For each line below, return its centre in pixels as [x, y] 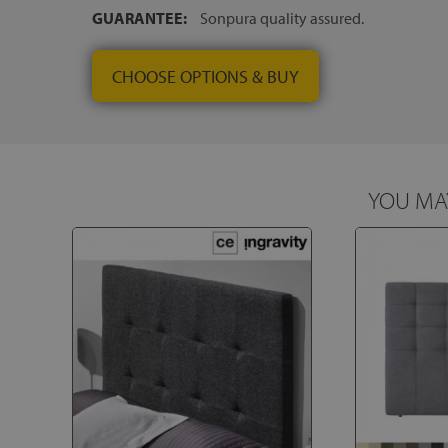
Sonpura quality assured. [280, 18]
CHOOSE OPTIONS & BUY [205, 76]
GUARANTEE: [139, 18]
